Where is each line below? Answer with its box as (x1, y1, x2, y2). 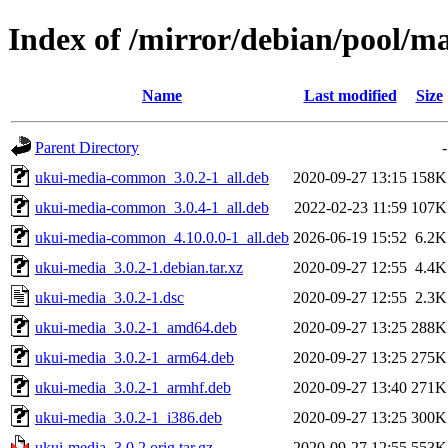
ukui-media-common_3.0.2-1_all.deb (35, 168, 269, 186)
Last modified (303, 86, 397, 104)
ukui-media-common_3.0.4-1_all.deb (35, 198, 269, 216)
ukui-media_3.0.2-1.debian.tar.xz (35, 258, 243, 276)
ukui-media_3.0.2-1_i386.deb (35, 408, 222, 426)
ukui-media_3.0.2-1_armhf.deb (35, 378, 231, 396)
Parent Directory (35, 138, 139, 156)
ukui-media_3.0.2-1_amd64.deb (35, 318, 237, 336)
